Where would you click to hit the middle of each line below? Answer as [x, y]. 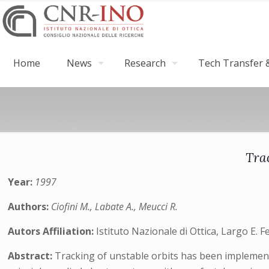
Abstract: [32, 256]
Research [145, 63]
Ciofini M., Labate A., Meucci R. [115, 207]
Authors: [30, 207]
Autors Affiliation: [52, 231]
